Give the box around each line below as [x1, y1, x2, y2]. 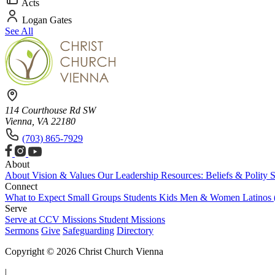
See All [5, 25, 33, 36]
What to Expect [5, 192, 68, 203]
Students [123, 192, 159, 203]
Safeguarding [63, 225, 114, 236]
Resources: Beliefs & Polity [161, 169, 270, 180]
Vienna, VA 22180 [5, 115, 76, 126]
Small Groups [68, 192, 123, 203]
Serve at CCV [5, 214, 62, 225]
